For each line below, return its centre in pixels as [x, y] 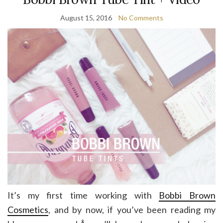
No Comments [141, 18]
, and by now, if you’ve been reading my [132, 209]
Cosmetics [28, 209]
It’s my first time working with [83, 195]
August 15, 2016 [86, 18]
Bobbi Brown [187, 195]
